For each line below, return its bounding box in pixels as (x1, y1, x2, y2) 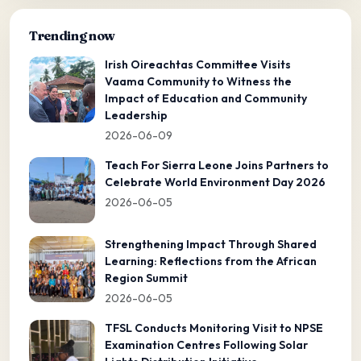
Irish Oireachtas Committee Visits (105, 56, 291, 72)
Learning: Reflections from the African (105, 253, 317, 268)
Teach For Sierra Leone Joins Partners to (105, 157, 329, 172)
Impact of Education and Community (105, 90, 307, 106)
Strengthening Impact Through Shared (105, 236, 317, 251)
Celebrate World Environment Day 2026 (105, 174, 326, 189)
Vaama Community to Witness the (105, 73, 292, 89)
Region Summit (105, 270, 188, 285)
